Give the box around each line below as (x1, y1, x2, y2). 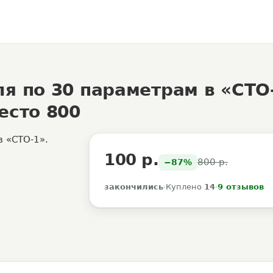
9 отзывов (218, 182, 264, 191)
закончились (104, 182, 164, 191)
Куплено (166, 182, 205, 191)
